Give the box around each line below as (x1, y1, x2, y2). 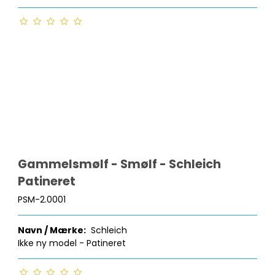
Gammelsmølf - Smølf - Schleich (18, 156, 222, 173)
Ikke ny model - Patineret (18, 237, 129, 250)
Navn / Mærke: (18, 224, 87, 237)
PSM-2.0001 (18, 193, 66, 206)
